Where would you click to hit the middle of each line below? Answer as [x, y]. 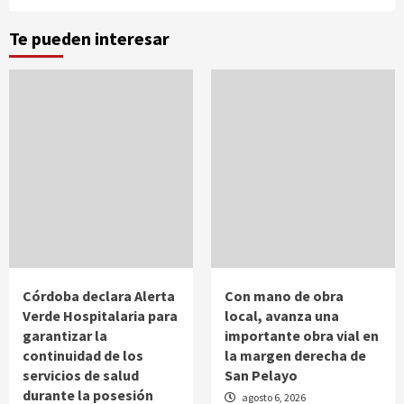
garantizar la [65, 335]
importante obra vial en [302, 335]
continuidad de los [83, 355]
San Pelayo [261, 375]
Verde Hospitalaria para [100, 315]
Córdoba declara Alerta [99, 295]
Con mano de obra [284, 295]
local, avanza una [282, 315]
